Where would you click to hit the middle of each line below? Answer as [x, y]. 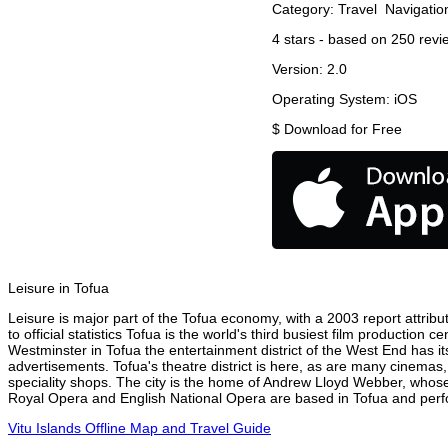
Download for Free [343, 129]
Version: [299, 69]
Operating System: [333, 99]
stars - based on [335, 39]
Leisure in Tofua [58, 288]
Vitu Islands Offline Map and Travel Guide [139, 428]
